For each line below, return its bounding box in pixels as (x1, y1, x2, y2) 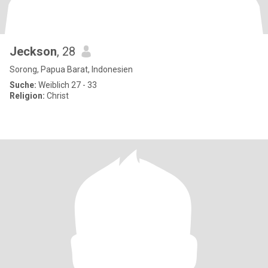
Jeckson (10, 44, 57, 59)
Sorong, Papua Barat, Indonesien (10, 65, 133, 74)
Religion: (10, 91, 45, 100)
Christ (45, 91, 69, 100)
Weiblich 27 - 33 (36, 80, 97, 90)
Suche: (10, 80, 36, 90)
